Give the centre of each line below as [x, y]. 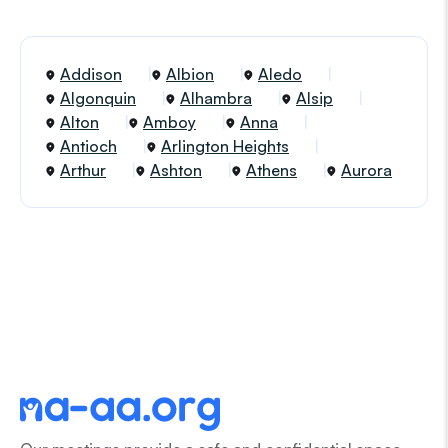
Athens [271, 170]
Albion [190, 74]
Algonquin [98, 98]
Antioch [88, 146]
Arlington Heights [225, 146]
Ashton [176, 170]
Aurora [366, 170]
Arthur [83, 170]
